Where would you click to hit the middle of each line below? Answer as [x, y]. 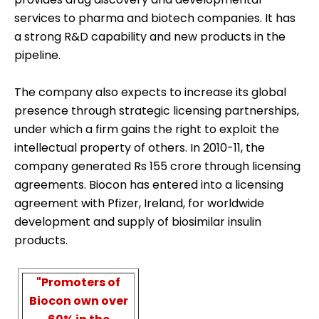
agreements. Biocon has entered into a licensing [149, 185]
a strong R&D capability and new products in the [150, 37]
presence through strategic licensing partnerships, [157, 111]
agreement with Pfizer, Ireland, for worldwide [139, 204]
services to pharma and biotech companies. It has [155, 19]
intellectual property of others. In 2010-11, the [140, 148]
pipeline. [37, 56]
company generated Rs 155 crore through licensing [157, 167]
